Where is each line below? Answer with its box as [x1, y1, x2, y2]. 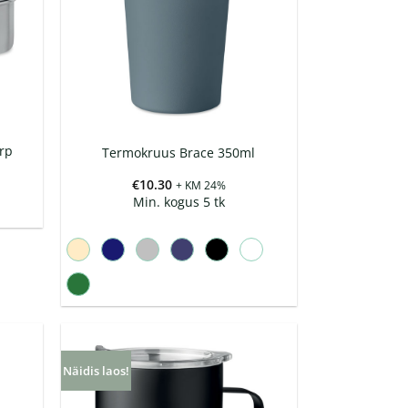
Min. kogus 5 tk [132, 193, 225, 211]
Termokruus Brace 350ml [102, 143, 256, 161]
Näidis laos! [62, 362, 129, 380]
